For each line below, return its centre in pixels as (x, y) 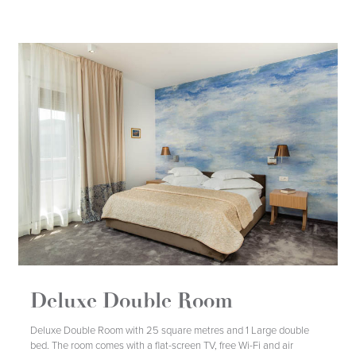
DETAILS (120, 331)
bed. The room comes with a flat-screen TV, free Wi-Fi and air (162, 345)
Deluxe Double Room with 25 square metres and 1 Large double (170, 330)
